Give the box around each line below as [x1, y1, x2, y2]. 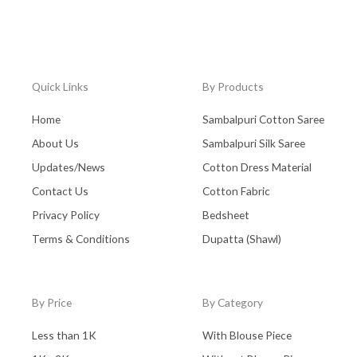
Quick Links [32, 79, 88, 93]
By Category [202, 295, 263, 309]
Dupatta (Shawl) [202, 231, 281, 245]
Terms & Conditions [32, 231, 130, 245]
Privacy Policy [32, 207, 100, 222]
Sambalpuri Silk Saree [202, 135, 305, 150]
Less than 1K [32, 328, 96, 342]
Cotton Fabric [202, 183, 270, 198]
